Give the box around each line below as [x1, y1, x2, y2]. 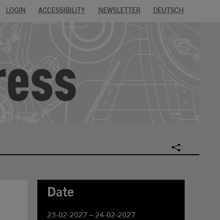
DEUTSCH [153, 7, 184, 14]
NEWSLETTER [98, 7, 140, 14]
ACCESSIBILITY [38, 7, 85, 14]
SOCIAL [180, 140, 206, 151]
